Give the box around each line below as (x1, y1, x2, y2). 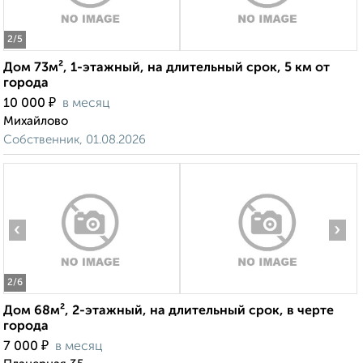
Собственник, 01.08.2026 (3, 134, 146, 147)
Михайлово (3, 115, 68, 128)
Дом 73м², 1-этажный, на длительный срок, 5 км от (3, 62, 330, 75)
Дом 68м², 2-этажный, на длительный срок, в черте (3, 305, 334, 318)
